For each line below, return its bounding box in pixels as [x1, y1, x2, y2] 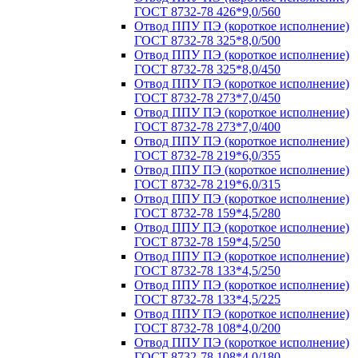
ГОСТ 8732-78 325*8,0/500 [134, 34, 280, 47]
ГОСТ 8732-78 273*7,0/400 [134, 120, 280, 133]
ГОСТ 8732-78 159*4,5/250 [134, 235, 280, 249]
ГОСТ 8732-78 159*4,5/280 [134, 206, 280, 220]
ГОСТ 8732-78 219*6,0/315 [134, 177, 280, 191]
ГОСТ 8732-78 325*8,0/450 [134, 62, 280, 76]
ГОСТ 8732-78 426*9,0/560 [134, 5, 280, 18]
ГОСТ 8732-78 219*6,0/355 [134, 149, 280, 162]
